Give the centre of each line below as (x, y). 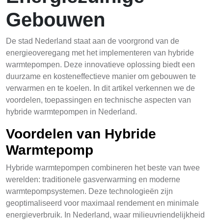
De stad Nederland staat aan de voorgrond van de (93, 41)
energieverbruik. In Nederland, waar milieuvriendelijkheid (105, 215)
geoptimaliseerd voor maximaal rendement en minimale (102, 203)
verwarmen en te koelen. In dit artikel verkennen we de (100, 88)
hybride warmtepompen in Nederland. (71, 112)
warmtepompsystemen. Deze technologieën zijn (89, 191)
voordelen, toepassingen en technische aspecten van (98, 100)
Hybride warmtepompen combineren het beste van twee (103, 168)
